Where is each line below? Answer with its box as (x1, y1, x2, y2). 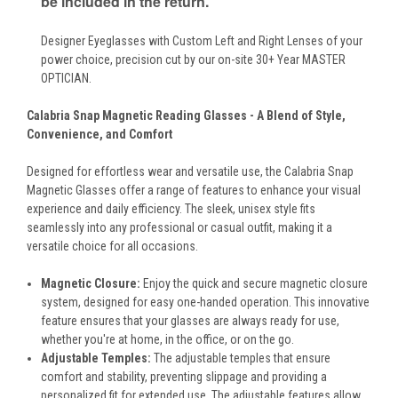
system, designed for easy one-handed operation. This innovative (41, 295, 370, 310)
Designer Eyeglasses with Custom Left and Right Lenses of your (41, 34, 363, 49)
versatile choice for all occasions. (27, 239, 198, 254)
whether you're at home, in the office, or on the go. (41, 332, 295, 347)
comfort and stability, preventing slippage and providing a (41, 370, 328, 385)
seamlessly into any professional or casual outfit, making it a (27, 220, 332, 235)
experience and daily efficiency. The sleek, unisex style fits (27, 202, 315, 217)
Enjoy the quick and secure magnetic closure (140, 276, 369, 291)
